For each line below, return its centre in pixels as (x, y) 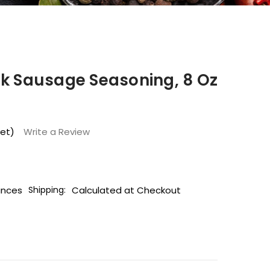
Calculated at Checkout (126, 190)
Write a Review (56, 131)
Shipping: (47, 190)
